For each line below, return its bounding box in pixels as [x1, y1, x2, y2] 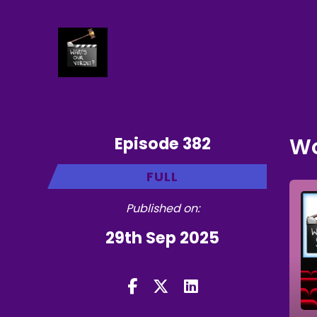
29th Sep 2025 [105, 226, 220, 249]
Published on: [125, 200, 200, 217]
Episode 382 [114, 132, 211, 155]
